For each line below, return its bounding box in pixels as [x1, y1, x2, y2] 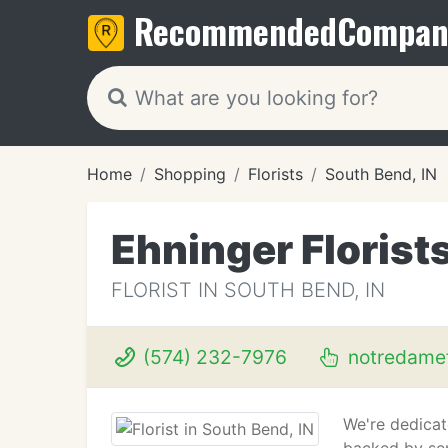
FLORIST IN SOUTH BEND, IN [111, 278, 385, 302]
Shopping [154, 164, 226, 184]
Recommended [134, 5, 337, 56]
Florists [248, 164, 303, 184]
